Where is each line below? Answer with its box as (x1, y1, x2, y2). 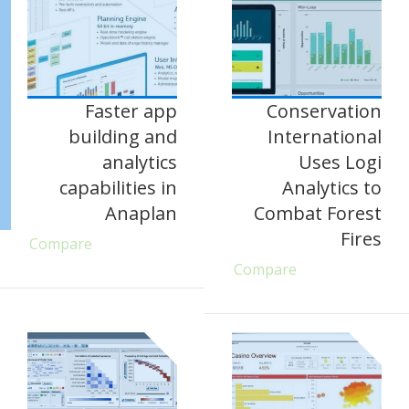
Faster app (85, 99, 177, 124)
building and (68, 124, 177, 150)
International (267, 124, 382, 150)
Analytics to (282, 175, 382, 201)
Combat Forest (254, 201, 382, 226)
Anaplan (105, 201, 177, 226)
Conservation (267, 99, 382, 124)
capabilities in (59, 175, 177, 201)
